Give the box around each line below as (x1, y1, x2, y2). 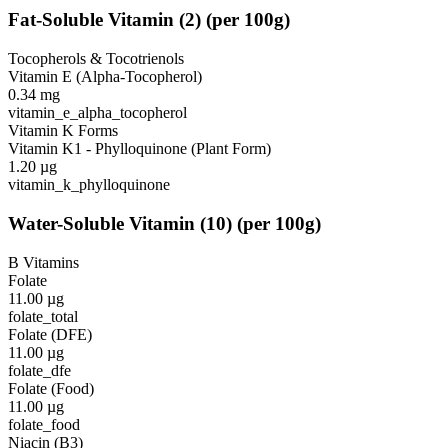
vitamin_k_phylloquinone (8, 176, 170, 194)
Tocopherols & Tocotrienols (8, 50, 184, 68)
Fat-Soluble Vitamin (8, 9, 174, 31)
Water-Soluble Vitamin (8, 212, 195, 234)
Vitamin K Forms (8, 122, 118, 140)
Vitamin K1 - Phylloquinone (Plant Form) (8, 140, 271, 158)
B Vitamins (8, 253, 79, 271)
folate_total (8, 307, 78, 325)
